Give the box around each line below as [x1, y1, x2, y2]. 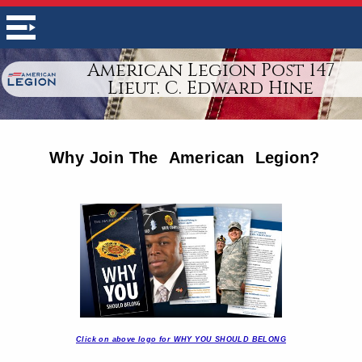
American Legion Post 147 [86, 58, 335, 82]
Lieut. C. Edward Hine [107, 76, 314, 100]
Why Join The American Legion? [49, 149, 320, 166]
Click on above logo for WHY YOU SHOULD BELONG [76, 335, 286, 344]
